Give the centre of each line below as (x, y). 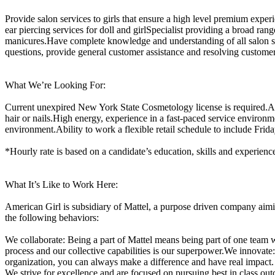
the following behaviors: (52, 217)
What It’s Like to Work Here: (61, 184)
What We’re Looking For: (55, 85)
